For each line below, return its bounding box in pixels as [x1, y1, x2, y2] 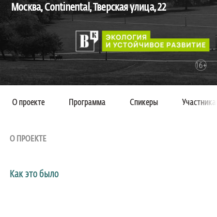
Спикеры [130, 98, 158, 107]
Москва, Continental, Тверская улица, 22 [11, 2, 167, 14]
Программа [69, 98, 106, 107]
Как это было [10, 169, 59, 180]
